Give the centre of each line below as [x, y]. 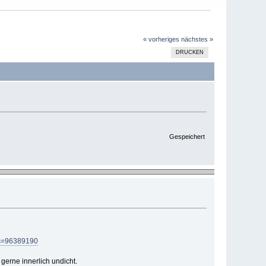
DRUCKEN [190, 53]
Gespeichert [186, 136]
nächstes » [197, 39]
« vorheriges [161, 39]
